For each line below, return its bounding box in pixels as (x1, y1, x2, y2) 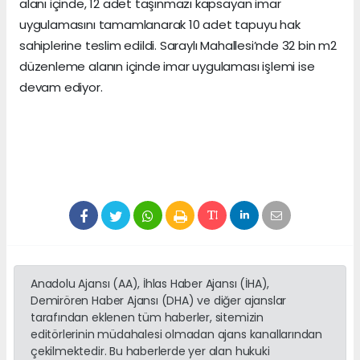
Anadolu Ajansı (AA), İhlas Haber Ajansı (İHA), (31, 275, 270, 292)
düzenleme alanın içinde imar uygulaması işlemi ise (19, 57, 315, 75)
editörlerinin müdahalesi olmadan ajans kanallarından (31, 325, 323, 342)
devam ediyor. (19, 78, 103, 96)
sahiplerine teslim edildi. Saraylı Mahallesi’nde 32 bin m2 (19, 36, 337, 54)
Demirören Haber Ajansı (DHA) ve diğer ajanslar (31, 292, 287, 309)
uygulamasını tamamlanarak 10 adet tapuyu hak (19, 15, 301, 33)
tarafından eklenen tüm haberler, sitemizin (31, 309, 264, 325)
